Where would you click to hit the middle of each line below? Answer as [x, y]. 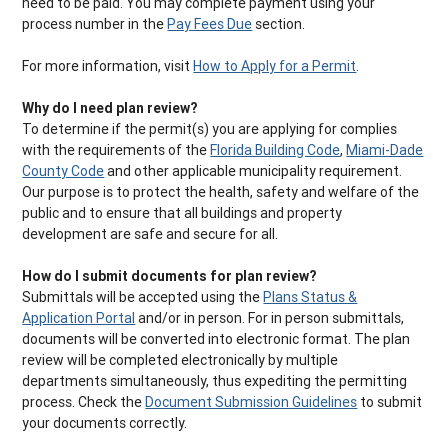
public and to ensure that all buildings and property [182, 213]
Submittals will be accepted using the [143, 297]
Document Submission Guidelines [251, 402]
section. [279, 24]
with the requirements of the [116, 150]
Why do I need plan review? [110, 108]
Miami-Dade [385, 150]
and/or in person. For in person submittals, [270, 318]
